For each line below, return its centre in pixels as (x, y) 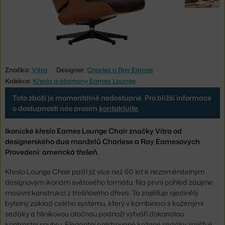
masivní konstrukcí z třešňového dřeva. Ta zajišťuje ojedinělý (102, 193)
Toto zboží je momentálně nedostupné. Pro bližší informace (112, 97)
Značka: (18, 70)
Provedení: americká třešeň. (52, 152)
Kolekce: (19, 81)
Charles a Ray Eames (120, 70)
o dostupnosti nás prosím (56, 108)
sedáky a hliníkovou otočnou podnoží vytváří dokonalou (94, 214)
